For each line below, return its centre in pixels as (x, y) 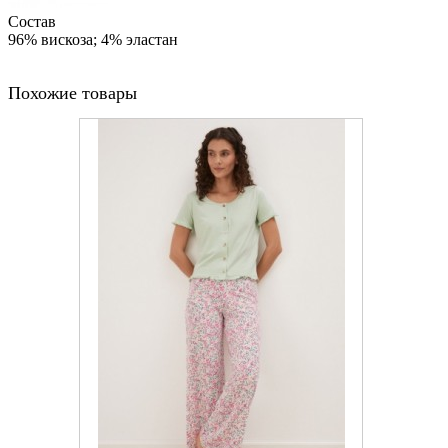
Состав (32, 21)
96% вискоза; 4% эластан (93, 39)
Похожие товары (72, 92)
